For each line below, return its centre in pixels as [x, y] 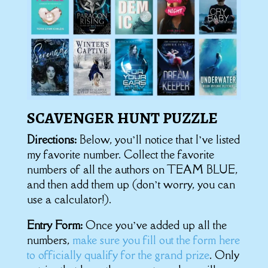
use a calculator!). [69, 199]
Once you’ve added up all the [154, 225]
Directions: [51, 139]
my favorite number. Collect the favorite [120, 154]
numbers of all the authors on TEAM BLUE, [132, 169]
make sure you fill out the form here [156, 240]
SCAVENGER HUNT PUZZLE [122, 118]
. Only [224, 255]
